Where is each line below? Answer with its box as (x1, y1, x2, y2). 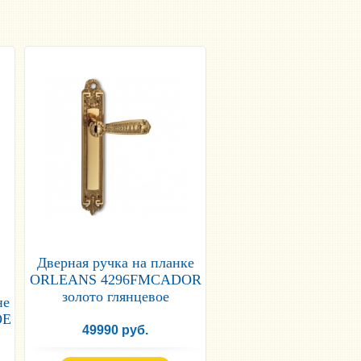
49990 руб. (82, 323, 148, 338)
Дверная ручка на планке (36, 255, 194, 272)
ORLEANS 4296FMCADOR (29, 272, 201, 288)
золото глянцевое (61, 288, 169, 305)
